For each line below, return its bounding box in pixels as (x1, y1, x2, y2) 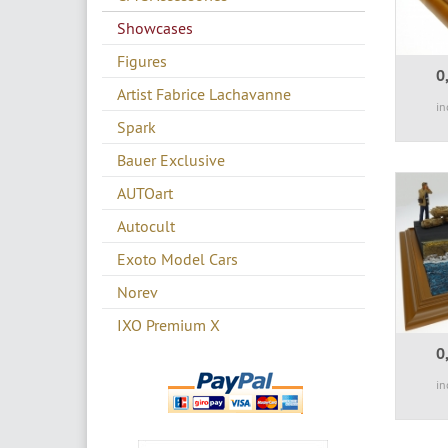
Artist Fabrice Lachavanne (117, 83, 291, 104)
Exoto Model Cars (117, 248, 238, 269)
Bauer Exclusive (117, 149, 225, 170)
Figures (117, 50, 167, 71)
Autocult (117, 215, 175, 236)
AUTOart (117, 182, 173, 203)
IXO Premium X (117, 314, 220, 335)
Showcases (117, 17, 193, 38)
